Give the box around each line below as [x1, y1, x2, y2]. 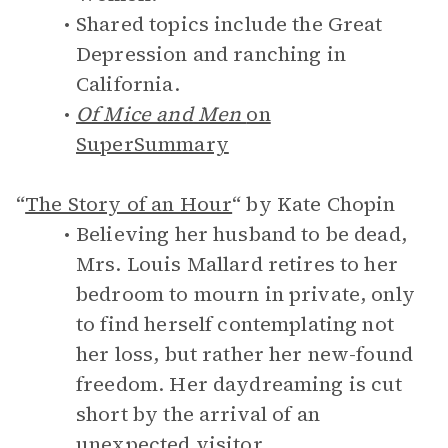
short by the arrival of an [76, 400, 320, 428]
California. [76, 70, 180, 98]
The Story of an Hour [25, 190, 233, 218]
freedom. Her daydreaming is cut [76, 370, 403, 398]
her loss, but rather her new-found [76, 340, 414, 368]
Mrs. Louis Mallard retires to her [76, 250, 398, 278]
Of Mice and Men [76, 100, 247, 128]
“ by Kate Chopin [232, 190, 396, 218]
